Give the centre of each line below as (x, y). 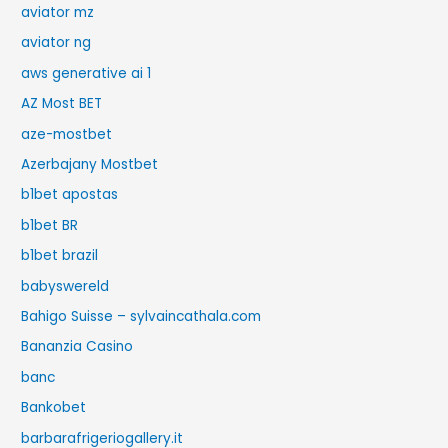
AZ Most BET (62, 104)
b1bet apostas (70, 195)
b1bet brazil (60, 256)
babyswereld (65, 286)
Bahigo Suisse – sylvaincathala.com (141, 317)
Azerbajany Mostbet (90, 165)
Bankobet (54, 408)
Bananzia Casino (77, 347)
